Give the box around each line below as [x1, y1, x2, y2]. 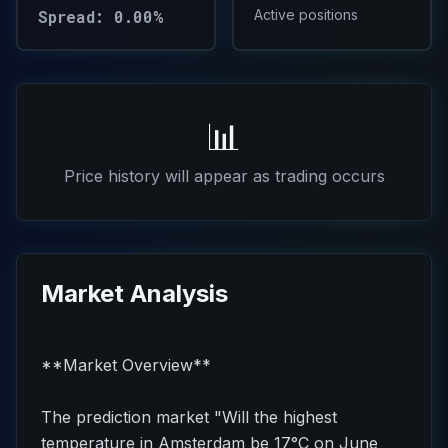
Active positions [254, 6, 358, 23]
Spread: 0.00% [38, 6, 163, 27]
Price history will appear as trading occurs [63, 166, 385, 186]
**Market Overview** [41, 355, 211, 375]
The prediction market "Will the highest [41, 407, 337, 427]
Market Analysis [41, 279, 228, 308]
